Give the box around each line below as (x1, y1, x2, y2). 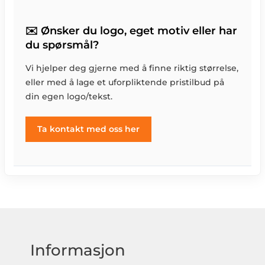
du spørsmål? (25, 38, 99, 52)
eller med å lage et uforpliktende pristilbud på (25, 77, 225, 88)
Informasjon (30, 240, 126, 259)
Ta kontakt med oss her (37, 124, 140, 134)
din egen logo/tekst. (25, 92, 113, 102)
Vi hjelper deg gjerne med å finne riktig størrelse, (25, 63, 239, 73)
